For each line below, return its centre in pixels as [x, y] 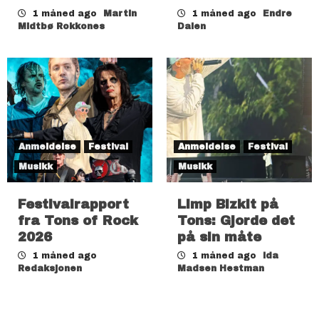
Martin [120, 14]
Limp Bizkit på [228, 205]
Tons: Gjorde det [236, 221]
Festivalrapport [73, 205]
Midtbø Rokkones [61, 27]
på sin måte [219, 237]
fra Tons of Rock [78, 221]
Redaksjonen [50, 269]
